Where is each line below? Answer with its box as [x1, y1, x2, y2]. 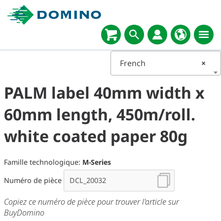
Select [97, 24, 119, 35]
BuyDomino [4, 207, 44, 219]
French [120, 58, 146, 69]
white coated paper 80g [4, 125, 187, 147]
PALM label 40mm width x [4, 82, 205, 103]
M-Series [82, 157, 111, 167]
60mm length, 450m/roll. [4, 104, 195, 125]
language [97, 35, 132, 46]
